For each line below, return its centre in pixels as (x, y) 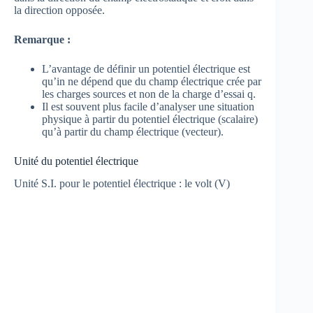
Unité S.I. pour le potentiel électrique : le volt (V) (122, 184)
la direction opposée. (59, 10)
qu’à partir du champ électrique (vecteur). (133, 131)
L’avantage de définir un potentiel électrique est (146, 68)
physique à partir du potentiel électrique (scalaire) (150, 119)
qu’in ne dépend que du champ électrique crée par (152, 81)
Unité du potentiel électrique (76, 161)
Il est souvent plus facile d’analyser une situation (148, 106)
